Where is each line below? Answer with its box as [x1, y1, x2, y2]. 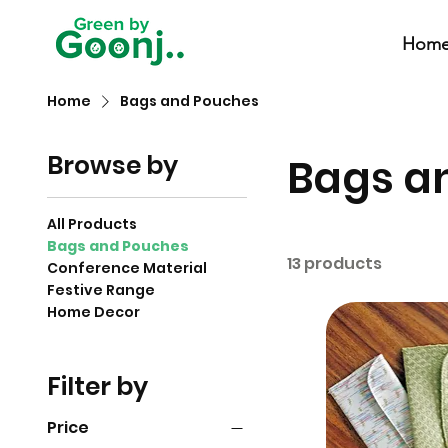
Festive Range [46, 280, 155, 300]
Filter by [46, 369, 148, 404]
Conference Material [46, 258, 207, 278]
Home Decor [46, 302, 140, 322]
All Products [46, 214, 137, 234]
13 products [286, 252, 382, 275]
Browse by [46, 148, 178, 183]
